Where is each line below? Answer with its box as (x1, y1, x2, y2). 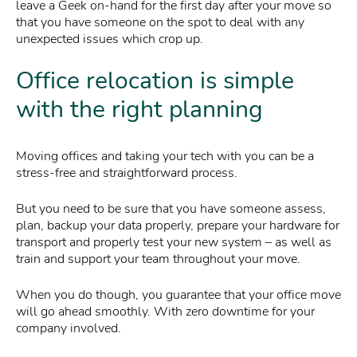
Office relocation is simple (16, 65, 294, 98)
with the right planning (16, 93, 263, 127)
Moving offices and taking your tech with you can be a (16, 147, 314, 166)
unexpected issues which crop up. (16, 30, 203, 49)
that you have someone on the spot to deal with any (16, 14, 304, 32)
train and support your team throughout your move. (16, 250, 300, 269)
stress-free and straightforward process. (16, 164, 237, 182)
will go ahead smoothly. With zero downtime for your (16, 303, 315, 321)
